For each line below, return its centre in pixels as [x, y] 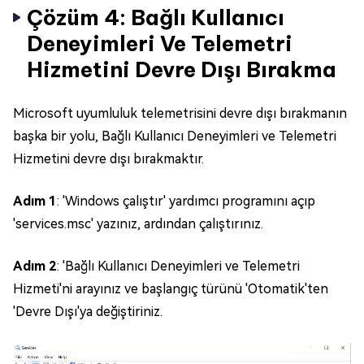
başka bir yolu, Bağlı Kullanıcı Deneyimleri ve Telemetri [175, 136]
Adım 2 [35, 266]
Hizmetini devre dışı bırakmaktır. [108, 158]
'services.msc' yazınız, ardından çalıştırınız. [138, 223]
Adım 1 [35, 201]
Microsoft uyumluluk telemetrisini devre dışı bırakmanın [180, 113]
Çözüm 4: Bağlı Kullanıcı [156, 17]
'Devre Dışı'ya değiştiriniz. [88, 311]
